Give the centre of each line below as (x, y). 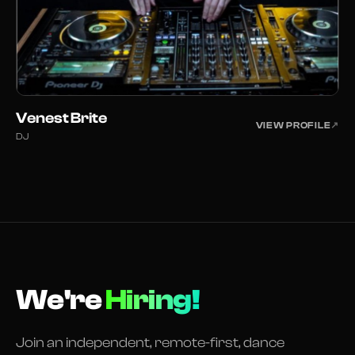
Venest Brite (61, 118)
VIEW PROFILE (293, 126)
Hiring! (153, 300)
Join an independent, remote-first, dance (150, 343)
